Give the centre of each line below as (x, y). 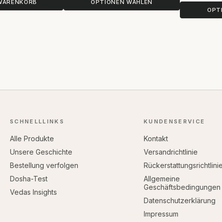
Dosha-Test (28, 178)
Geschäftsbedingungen (182, 187)
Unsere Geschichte (41, 152)
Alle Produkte (32, 138)
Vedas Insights (33, 192)
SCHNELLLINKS (37, 121)
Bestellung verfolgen (44, 165)
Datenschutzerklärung (179, 200)
